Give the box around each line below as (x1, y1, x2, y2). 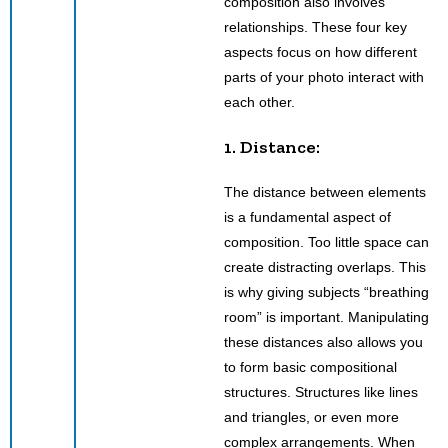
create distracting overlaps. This (224, 258, 426, 275)
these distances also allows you (224, 333, 423, 350)
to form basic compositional (224, 358, 397, 375)
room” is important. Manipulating (224, 308, 429, 325)
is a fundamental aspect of (224, 208, 391, 225)
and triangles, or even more (224, 408, 399, 425)
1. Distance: (224, 135, 320, 158)
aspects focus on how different (224, 43, 417, 60)
